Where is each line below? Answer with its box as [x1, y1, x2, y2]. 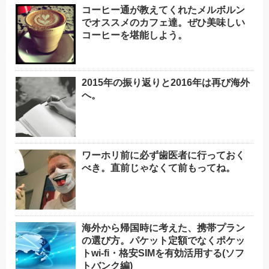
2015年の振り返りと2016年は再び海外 [82, 77, 250, 88]
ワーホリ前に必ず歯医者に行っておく [82, 150, 246, 161]
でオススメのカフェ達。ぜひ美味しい [82, 17, 246, 28]
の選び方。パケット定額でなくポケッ [82, 235, 246, 246]
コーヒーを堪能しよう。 [82, 30, 188, 41]
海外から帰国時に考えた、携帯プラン [82, 223, 246, 234]
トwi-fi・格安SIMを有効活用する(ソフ [82, 248, 245, 259]
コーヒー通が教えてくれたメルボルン [82, 5, 246, 16]
